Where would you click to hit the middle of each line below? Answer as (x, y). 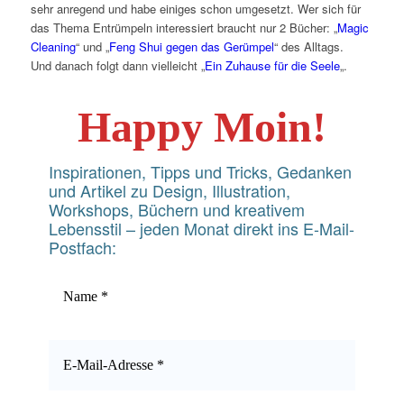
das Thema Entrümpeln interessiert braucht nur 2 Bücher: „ (184, 28)
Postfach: (82, 248)
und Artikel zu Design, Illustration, (169, 191)
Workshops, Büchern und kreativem (176, 210)
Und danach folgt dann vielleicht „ (117, 66)
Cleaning (53, 47)
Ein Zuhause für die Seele (272, 66)
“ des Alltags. (308, 47)
